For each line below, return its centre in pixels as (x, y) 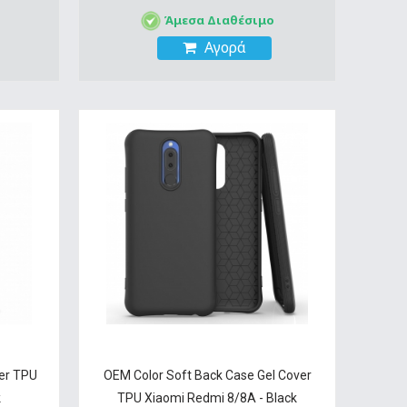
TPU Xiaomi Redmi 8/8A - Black (208, 397)
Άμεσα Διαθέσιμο (218, 20)
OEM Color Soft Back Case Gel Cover (207, 375)
